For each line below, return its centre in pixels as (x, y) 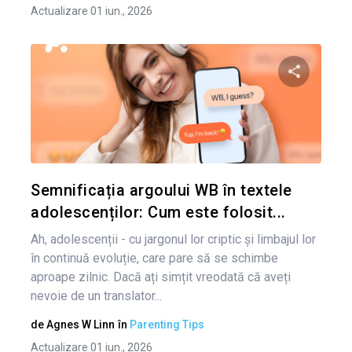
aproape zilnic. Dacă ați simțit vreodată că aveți (161, 277)
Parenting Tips (167, 324)
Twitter (306, 171)
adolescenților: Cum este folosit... (158, 212)
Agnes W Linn (81, 324)
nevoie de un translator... (96, 296)
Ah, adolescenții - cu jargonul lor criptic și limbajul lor (173, 239)
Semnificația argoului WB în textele (161, 190)
